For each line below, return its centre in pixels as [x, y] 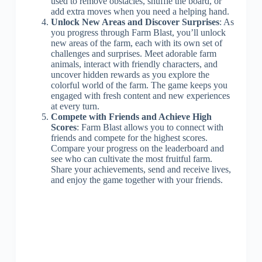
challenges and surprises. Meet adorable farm [133, 53]
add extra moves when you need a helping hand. [140, 11]
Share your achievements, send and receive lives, [141, 169]
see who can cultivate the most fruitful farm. [131, 158]
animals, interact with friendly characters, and [134, 64]
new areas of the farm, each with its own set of [136, 43]
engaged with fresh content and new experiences [140, 95]
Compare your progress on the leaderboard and [137, 148]
